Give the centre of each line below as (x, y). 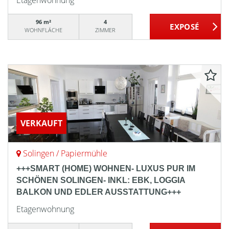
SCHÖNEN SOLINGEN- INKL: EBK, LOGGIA (101, 180)
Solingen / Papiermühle (65, 153)
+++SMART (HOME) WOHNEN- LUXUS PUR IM (106, 168)
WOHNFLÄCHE (43, 30)
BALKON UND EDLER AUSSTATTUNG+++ (99, 192)
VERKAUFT (41, 123)
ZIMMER (106, 30)
